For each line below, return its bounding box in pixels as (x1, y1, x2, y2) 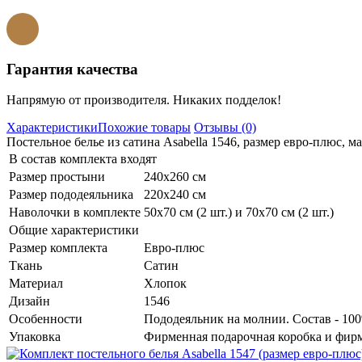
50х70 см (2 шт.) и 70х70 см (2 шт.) (144, 205, 334, 220)
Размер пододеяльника (9, 187, 133, 202)
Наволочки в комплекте (9, 205, 141, 220)
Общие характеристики (9, 223, 139, 238)
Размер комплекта (9, 241, 107, 255)
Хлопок (144, 276, 187, 291)
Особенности (9, 312, 82, 326)
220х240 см (144, 187, 206, 202)
